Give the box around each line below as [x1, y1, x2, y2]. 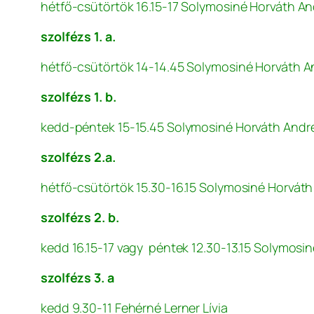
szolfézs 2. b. [41, 209, 119, 226]
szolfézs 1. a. [41, 28, 116, 46]
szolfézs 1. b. [41, 88, 116, 106]
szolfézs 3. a [41, 269, 114, 287]
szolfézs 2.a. [41, 149, 116, 166]
